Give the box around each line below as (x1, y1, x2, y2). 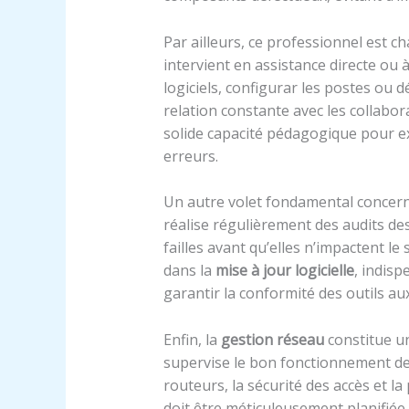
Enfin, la (163, 329, 221, 350)
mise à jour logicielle (215, 260, 354, 281)
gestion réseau (220, 329, 324, 350)
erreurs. (163, 145, 218, 166)
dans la (163, 260, 215, 281)
